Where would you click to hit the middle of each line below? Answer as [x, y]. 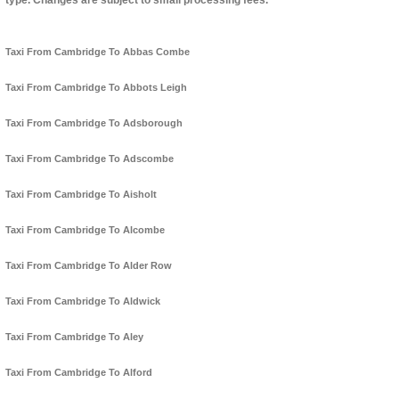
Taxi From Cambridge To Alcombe [85, 230]
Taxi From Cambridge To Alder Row [89, 266]
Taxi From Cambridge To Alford [79, 373]
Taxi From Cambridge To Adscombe [90, 159]
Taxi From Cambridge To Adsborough [94, 123]
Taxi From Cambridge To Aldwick [83, 301]
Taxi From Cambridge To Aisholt [81, 195]
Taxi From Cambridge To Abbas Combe [98, 52]
